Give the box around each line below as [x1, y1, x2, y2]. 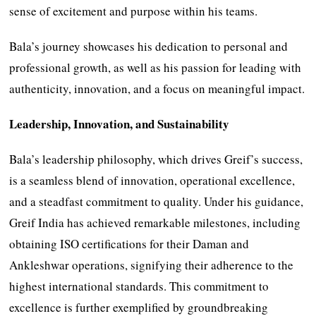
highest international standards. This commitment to [9, 277, 269, 294]
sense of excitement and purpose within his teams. [9, 2, 258, 19]
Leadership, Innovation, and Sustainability [9, 114, 230, 133]
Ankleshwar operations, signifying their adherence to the [9, 256, 294, 273]
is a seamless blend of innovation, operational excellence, [9, 171, 296, 188]
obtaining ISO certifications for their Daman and [9, 235, 250, 252]
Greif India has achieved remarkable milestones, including [9, 214, 301, 231]
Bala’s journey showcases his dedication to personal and [9, 37, 288, 54]
